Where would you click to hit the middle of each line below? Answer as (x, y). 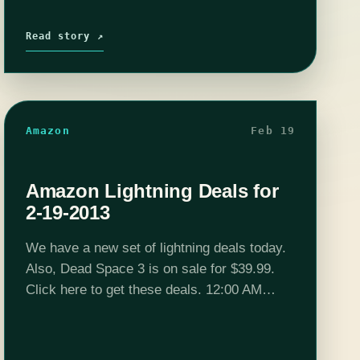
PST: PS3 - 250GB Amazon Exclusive (138, 310)
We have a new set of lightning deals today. (155, 247)
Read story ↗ (64, 36)
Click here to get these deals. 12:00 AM (143, 289)
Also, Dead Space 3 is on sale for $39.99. (150, 268)
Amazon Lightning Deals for (152, 190)
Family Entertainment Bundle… (119, 331)
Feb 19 (273, 130)
